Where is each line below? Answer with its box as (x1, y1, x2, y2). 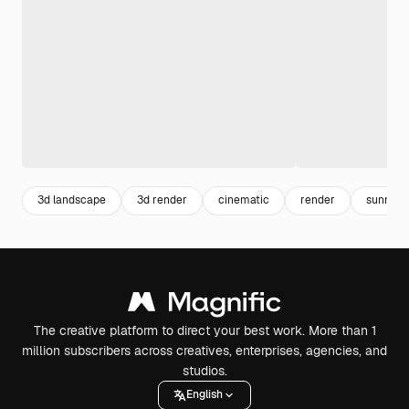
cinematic (218, 193, 269, 208)
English (186, 387, 223, 403)
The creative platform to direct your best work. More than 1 (33, 321, 376, 339)
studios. (182, 362, 227, 379)
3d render (137, 193, 187, 208)
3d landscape (37, 193, 106, 208)
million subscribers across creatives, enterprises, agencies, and (22, 341, 387, 359)
